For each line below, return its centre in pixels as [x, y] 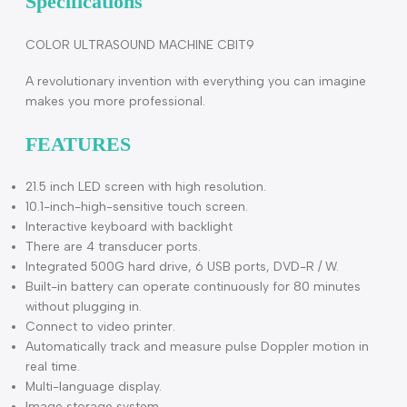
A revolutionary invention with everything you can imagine [212, 194]
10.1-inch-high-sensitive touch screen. [148, 330]
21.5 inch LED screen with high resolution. [158, 308]
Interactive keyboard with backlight [139, 352]
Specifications [91, 108]
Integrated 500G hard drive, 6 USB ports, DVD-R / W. [197, 395]
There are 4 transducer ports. [122, 374]
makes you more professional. [125, 216]
